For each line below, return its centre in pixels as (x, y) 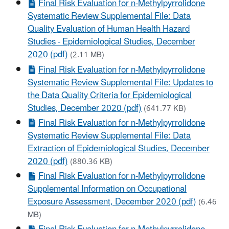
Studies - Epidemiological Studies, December (111, 42)
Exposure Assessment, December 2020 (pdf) (112, 202)
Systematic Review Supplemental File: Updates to (120, 83)
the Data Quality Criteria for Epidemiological (110, 95)
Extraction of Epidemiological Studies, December (119, 148)
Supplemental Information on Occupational (107, 189)
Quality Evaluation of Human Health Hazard (109, 29)
